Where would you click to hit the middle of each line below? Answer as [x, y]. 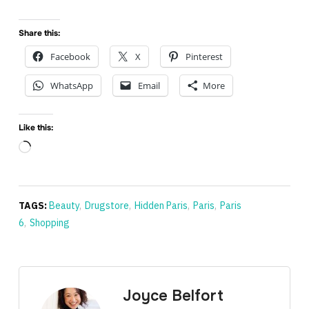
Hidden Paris [161, 206]
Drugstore [107, 206]
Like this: [36, 128]
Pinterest [204, 57]
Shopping [49, 223]
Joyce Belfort [173, 296]
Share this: [39, 33]
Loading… [51, 149]
